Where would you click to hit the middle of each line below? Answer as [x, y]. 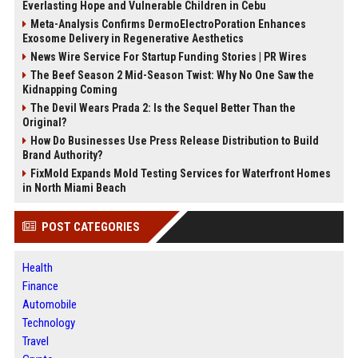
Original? [44, 122]
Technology [48, 322]
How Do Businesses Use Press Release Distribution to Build [174, 140]
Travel [35, 341]
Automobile [49, 304]
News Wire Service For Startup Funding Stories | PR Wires [168, 56]
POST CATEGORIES [90, 227]
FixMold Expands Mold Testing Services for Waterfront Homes [180, 173]
